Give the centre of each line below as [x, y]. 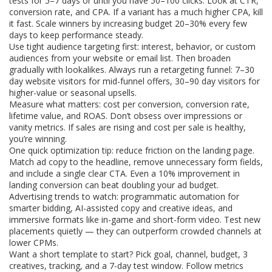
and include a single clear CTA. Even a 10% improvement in [124, 173]
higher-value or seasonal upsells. [73, 93]
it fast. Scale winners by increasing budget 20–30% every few [128, 23]
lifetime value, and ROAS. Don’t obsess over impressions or [126, 116]
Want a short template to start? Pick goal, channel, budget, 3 [128, 254]
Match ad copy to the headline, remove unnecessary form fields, [136, 162]
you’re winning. [38, 139]
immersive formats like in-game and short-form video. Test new [135, 219]
